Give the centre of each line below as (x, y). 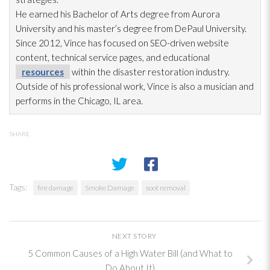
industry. (212, 71)
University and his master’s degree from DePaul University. (131, 28)
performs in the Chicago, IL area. (79, 100)
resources (43, 71)
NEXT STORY (135, 236)
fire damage (55, 187)
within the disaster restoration (132, 71)
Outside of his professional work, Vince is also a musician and (135, 86)
